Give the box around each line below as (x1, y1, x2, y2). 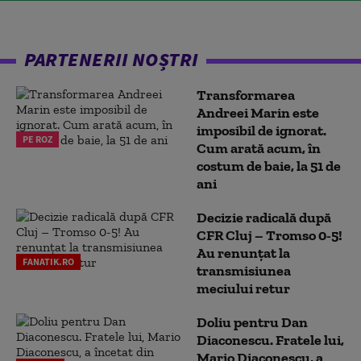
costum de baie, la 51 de (197, 157, 341, 175)
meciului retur (197, 280, 290, 297)
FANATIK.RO (23, 255, 74, 268)
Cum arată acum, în (197, 139, 321, 157)
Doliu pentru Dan (197, 313, 308, 331)
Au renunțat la (197, 244, 290, 262)
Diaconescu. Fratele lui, (197, 331, 344, 349)
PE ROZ (23, 133, 52, 145)
